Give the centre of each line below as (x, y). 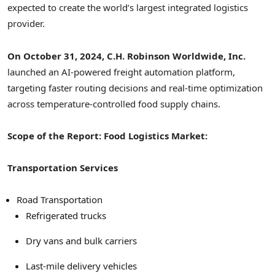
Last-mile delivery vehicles (81, 266)
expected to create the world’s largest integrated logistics (128, 8)
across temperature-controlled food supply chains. (114, 103)
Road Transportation (60, 200)
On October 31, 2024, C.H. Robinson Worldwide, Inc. (126, 56)
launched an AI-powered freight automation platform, (121, 72)
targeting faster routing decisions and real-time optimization (135, 87)
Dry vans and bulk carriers (81, 241)
